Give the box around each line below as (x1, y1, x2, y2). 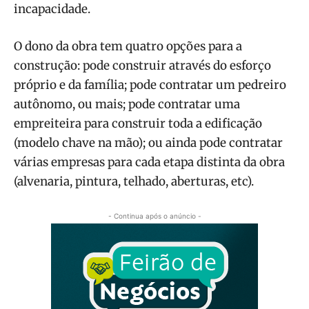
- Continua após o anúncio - (108, 211, 201, 220)
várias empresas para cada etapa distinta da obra (14, 154, 285, 170)
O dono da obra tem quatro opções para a (14, 38, 242, 54)
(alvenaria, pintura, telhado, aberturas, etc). (14, 173, 254, 189)
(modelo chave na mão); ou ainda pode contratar (14, 134, 283, 150)
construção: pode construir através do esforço (14, 57, 271, 73)
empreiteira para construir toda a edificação (14, 115, 262, 131)
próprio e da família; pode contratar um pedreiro (14, 77, 286, 92)
